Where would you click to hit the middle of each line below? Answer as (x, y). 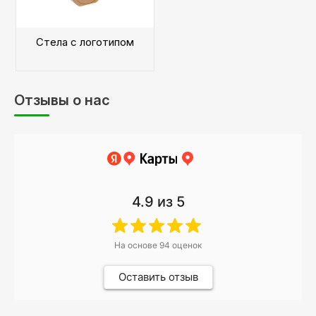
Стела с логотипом (85, 42)
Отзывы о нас (62, 100)
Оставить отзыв (158, 277)
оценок (186, 245)
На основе (137, 245)
